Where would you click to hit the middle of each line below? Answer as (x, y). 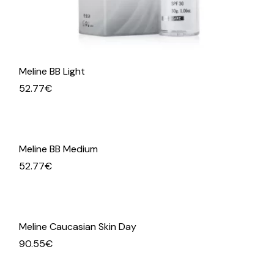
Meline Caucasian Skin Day (78, 227)
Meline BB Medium (59, 149)
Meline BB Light (52, 72)
